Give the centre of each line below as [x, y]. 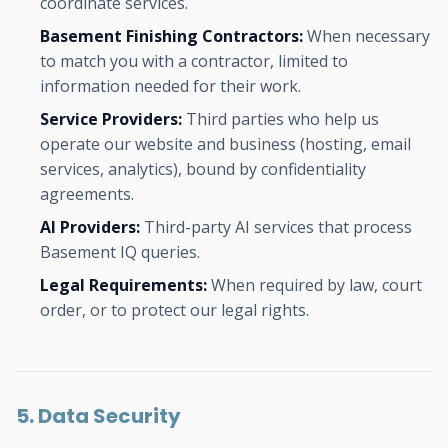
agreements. [87, 194]
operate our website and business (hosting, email [225, 144]
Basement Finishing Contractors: [171, 36]
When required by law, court [314, 285]
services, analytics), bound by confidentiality [203, 169]
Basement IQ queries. [120, 252]
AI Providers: [90, 227]
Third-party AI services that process [276, 227]
